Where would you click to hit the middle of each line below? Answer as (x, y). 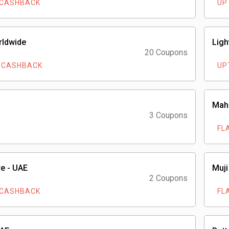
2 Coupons (168, 178)
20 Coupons (166, 52)
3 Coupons (168, 115)
